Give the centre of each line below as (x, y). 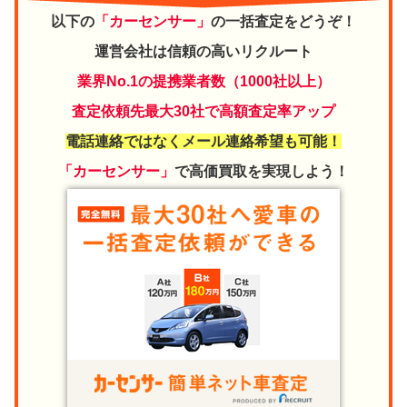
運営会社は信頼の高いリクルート (203, 51)
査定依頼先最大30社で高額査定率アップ (203, 111)
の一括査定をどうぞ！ (283, 21)
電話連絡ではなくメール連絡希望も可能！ (203, 141)
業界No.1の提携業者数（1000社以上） (203, 81)
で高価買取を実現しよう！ (262, 171)
